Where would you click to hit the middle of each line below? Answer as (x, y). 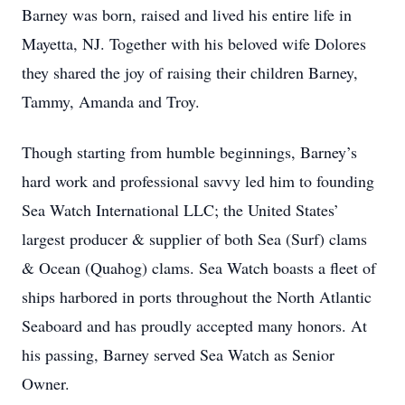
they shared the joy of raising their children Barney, (190, 72)
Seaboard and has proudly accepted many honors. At (194, 325)
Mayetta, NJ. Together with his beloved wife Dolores (194, 43)
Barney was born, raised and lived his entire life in (187, 14)
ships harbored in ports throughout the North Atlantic (197, 297)
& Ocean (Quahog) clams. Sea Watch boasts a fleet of (199, 268)
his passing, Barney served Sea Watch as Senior (178, 354)
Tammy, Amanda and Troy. (111, 101)
